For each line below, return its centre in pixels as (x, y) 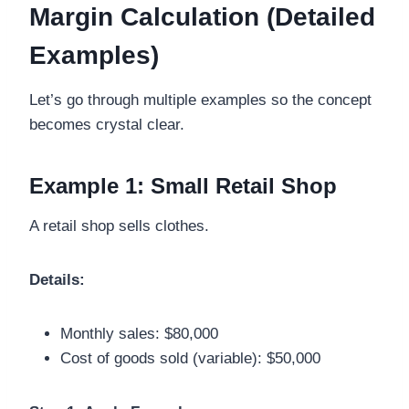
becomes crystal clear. (107, 125)
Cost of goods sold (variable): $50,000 (190, 359)
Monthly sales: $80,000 (139, 334)
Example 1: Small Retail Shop (183, 186)
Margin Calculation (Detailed (202, 17)
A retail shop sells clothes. (119, 226)
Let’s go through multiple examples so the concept (200, 100)
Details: (57, 280)
